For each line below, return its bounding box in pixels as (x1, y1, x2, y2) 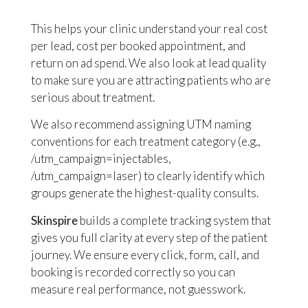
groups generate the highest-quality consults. (30, 186, 258, 201)
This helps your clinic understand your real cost (30, 21, 267, 36)
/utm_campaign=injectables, (30, 151, 171, 166)
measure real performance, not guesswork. (30, 281, 245, 296)
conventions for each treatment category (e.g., (30, 134, 261, 149)
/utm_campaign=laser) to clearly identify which (30, 168, 265, 184)
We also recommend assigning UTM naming (30, 117, 251, 132)
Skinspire (30, 212, 78, 228)
